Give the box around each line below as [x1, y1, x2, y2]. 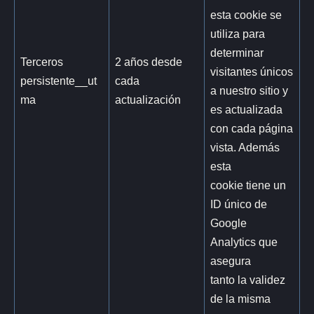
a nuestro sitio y [210, 83, 289, 97]
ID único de [210, 197, 268, 210]
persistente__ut [20, 74, 97, 87]
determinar [210, 46, 264, 59]
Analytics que [210, 235, 278, 248]
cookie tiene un [210, 178, 287, 191]
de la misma [210, 292, 271, 305]
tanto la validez [210, 273, 286, 286]
